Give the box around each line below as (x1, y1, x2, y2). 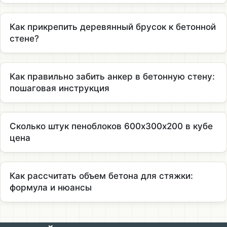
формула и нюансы (10, 182, 92, 193)
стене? (10, 33, 39, 44)
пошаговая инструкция (10, 83, 109, 93)
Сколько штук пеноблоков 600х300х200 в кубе (10, 121, 213, 131)
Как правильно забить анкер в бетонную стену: (10, 71, 215, 82)
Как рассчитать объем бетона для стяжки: (10, 170, 193, 181)
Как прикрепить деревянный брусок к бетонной (10, 21, 216, 32)
